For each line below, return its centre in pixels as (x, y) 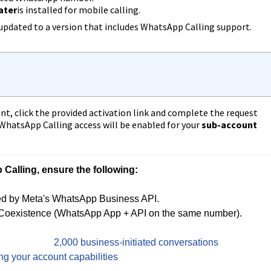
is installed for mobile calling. (78, 10)
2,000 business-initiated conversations (136, 242)
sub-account (229, 125)
